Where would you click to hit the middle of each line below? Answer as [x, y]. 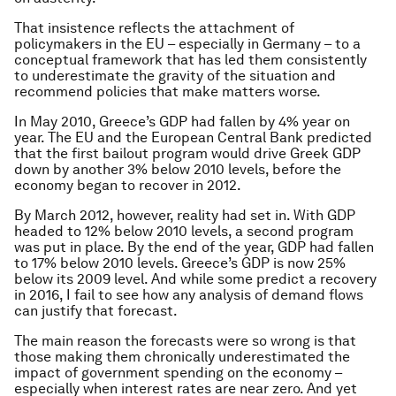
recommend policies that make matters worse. [168, 91]
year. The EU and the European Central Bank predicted [193, 137]
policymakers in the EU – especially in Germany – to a [187, 44]
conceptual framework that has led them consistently [190, 60]
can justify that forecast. [96, 311]
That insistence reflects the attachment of [154, 28]
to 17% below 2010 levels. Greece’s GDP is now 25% [180, 263]
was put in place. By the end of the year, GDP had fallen [194, 247]
